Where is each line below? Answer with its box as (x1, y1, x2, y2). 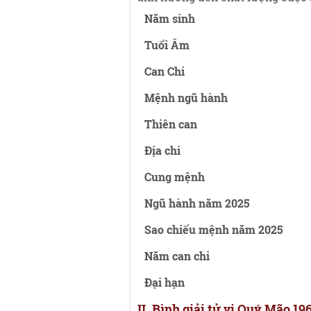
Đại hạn (144, 275, 185, 289)
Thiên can (144, 117, 197, 131)
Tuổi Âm (144, 37, 190, 52)
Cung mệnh (144, 169, 205, 184)
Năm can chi (144, 249, 210, 263)
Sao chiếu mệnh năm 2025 (144, 222, 283, 237)
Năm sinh (144, 11, 195, 26)
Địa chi (144, 143, 180, 158)
